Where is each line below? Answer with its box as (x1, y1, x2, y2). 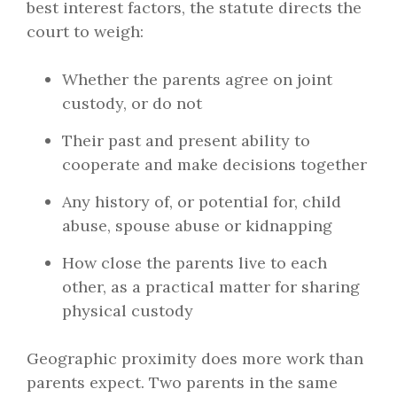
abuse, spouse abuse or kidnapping (62, 215, 332, 237)
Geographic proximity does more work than (27, 348, 363, 370)
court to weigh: (27, 21, 144, 43)
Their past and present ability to (62, 130, 310, 152)
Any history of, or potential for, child (62, 191, 341, 213)
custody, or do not (62, 93, 202, 114)
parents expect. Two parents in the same (27, 372, 338, 393)
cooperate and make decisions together (62, 154, 367, 175)
